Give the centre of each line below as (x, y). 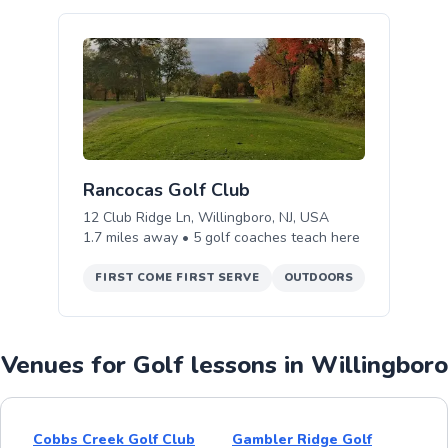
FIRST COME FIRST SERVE (177, 277)
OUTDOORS (318, 277)
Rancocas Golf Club (167, 189)
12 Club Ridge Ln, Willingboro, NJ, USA (206, 217)
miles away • (150, 237)
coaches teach (281, 237)
